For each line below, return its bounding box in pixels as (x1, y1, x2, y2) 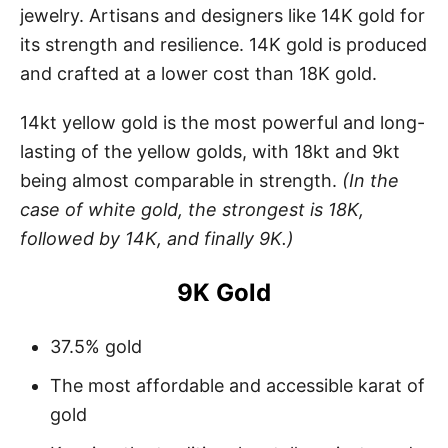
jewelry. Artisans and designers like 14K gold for (20, 4, 425, 26)
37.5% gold (50, 335, 142, 357)
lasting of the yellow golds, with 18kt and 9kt (20, 140, 400, 162)
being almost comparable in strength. (20, 169, 342, 191)
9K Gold (177, 277, 271, 307)
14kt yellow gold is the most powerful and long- (20, 111, 425, 133)
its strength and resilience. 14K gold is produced (20, 33, 427, 55)
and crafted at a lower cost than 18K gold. (20, 62, 377, 84)
